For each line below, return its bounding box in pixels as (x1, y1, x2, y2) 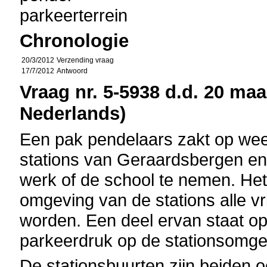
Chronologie (20, 30, 129, 51)
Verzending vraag (57, 56, 114, 64)
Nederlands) (20, 103, 126, 124)
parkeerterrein (20, 5, 128, 25)
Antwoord (57, 67, 88, 75)
